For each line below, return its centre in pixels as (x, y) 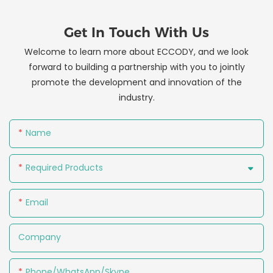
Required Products (64, 168)
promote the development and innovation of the (136, 82)
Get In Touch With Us (136, 33)
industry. (136, 97)
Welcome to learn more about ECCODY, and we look (136, 51)
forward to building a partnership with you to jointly (136, 67)
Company (40, 237)
